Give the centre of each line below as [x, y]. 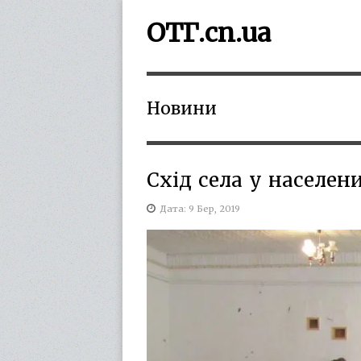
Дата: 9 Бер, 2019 [200, 209]
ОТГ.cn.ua [209, 33]
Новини [182, 108]
